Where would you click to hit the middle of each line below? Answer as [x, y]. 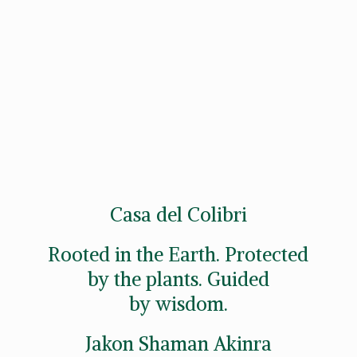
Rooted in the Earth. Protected [178, 254]
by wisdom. [178, 303]
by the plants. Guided [178, 279]
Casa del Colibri [178, 214]
